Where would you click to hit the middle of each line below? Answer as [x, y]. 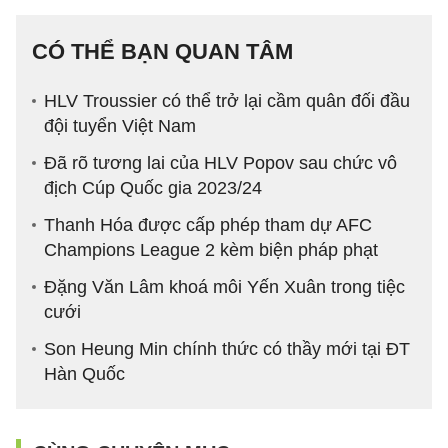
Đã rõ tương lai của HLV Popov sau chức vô [220, 162]
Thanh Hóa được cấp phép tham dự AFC [208, 224]
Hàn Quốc [84, 373]
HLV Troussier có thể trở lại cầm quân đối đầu [227, 100]
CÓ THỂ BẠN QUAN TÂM [162, 51]
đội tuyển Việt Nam [120, 125]
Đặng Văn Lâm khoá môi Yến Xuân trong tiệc [224, 286]
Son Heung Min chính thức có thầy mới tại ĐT [227, 348]
